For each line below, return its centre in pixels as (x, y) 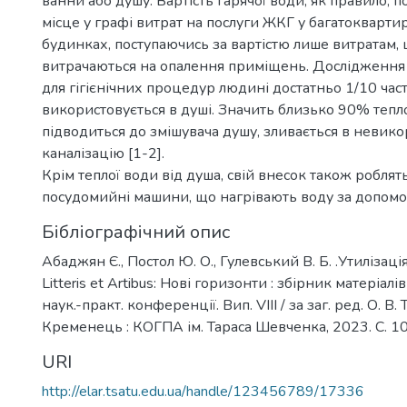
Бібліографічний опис (136, 232)
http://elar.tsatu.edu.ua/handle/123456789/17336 (203, 392)
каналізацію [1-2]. (103, 154)
